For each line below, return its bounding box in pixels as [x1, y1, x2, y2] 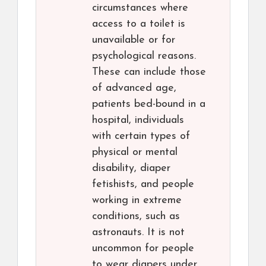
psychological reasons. [92, 50, 196, 62]
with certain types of [92, 131, 190, 142]
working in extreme [92, 195, 182, 207]
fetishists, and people [92, 179, 194, 191]
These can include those [92, 66, 206, 78]
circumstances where [92, 2, 188, 14]
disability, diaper [92, 163, 170, 175]
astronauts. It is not [92, 227, 185, 239]
